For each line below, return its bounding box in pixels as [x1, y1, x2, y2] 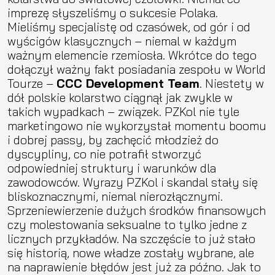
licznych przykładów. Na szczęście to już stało [7, 230, 255, 246]
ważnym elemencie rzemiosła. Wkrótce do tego [7, 47, 257, 63]
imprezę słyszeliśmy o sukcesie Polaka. [7, 4, 218, 20]
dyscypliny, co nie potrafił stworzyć [7, 145, 201, 161]
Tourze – [7, 75, 56, 91]
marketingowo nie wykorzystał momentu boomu [7, 117, 266, 133]
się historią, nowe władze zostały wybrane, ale [7, 244, 254, 260]
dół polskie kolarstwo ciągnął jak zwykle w [7, 89, 233, 105]
